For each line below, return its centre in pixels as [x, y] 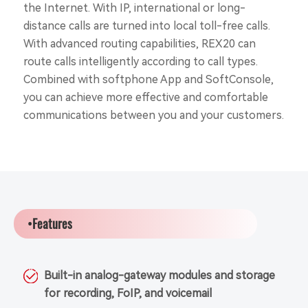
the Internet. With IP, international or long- [134, 8]
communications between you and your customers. [153, 115]
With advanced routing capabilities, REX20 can [139, 44]
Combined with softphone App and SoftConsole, [148, 80]
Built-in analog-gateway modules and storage [159, 275]
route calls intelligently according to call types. [140, 62]
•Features [50, 223]
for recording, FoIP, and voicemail [128, 293]
